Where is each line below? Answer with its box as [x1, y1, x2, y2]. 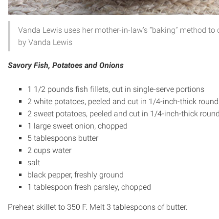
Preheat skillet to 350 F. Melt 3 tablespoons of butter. [8, 202, 188, 212]
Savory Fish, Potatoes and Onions [8, 60, 124, 70]
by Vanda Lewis [18, 37, 72, 47]
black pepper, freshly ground [27, 170, 124, 179]
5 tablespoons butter [27, 133, 98, 143]
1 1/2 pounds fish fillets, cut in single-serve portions [27, 84, 204, 94]
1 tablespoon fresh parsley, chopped [27, 182, 151, 192]
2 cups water [27, 145, 71, 155]
